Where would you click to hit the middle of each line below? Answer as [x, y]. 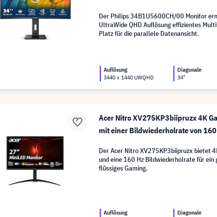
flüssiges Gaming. [124, 168]
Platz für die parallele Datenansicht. [149, 33]
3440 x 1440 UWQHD [129, 77]
